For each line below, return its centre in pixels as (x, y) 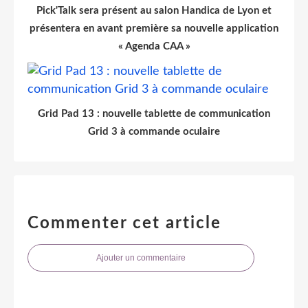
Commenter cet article (124, 223)
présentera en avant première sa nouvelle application (154, 28)
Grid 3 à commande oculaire (154, 131)
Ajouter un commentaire (141, 257)
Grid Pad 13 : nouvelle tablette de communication (154, 113)
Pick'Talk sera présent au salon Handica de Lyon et (154, 10)
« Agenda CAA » (154, 46)
